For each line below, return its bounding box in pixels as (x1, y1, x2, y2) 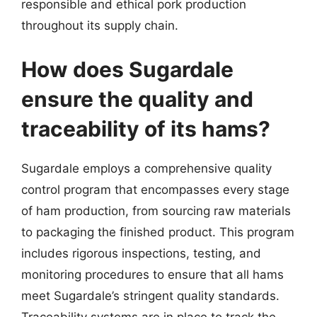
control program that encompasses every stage (21, 182, 289, 197)
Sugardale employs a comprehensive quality (21, 161, 272, 175)
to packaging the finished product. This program (21, 224, 294, 239)
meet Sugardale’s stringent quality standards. (21, 288, 279, 303)
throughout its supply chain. (21, 18, 178, 33)
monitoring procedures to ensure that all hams (21, 267, 284, 282)
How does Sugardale (21, 56, 234, 82)
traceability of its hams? (21, 115, 270, 142)
